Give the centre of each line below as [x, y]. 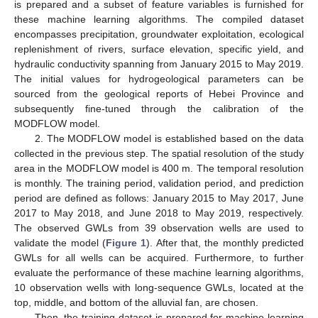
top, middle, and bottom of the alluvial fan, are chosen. [136, 302]
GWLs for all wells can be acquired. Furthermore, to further [159, 257]
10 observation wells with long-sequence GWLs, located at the [159, 287]
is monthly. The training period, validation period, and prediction [159, 183]
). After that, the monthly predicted [225, 242]
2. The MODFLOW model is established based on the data [169, 138]
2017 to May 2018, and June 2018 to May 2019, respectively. [159, 213]
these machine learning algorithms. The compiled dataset [159, 19]
